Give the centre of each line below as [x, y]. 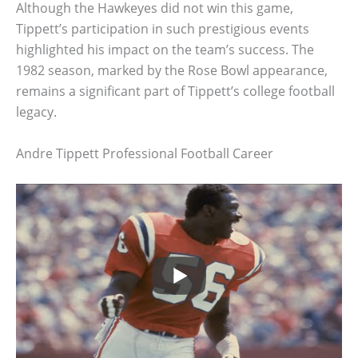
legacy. [36, 112]
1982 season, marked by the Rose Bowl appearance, [172, 71]
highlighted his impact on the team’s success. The [165, 50]
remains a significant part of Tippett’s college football [175, 91]
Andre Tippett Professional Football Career [145, 153]
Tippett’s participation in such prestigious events [163, 29]
